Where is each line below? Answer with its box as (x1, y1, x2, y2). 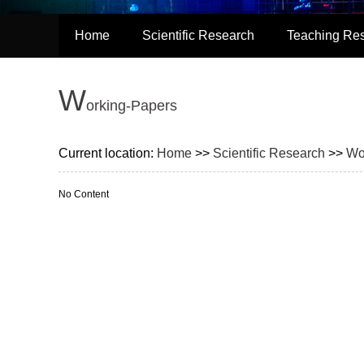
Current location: (58, 146, 157, 160)
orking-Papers (86, 97, 177, 114)
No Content (58, 188, 109, 200)
